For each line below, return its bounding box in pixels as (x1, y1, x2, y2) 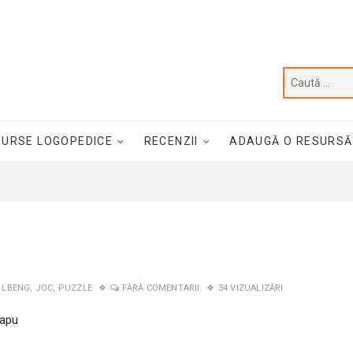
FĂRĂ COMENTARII (121, 283, 200, 293)
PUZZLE (58, 283, 93, 293)
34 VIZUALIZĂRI (217, 283, 284, 293)
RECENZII (143, 135, 199, 147)
